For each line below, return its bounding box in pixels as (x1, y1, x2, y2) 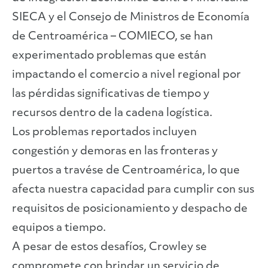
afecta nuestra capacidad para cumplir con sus (12, 184, 254, 196)
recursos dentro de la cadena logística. (12, 108, 212, 119)
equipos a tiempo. (12, 223, 106, 234)
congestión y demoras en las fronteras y (12, 146, 218, 157)
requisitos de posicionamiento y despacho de (12, 203, 248, 215)
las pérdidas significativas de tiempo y (12, 89, 209, 100)
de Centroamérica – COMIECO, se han (12, 31, 213, 42)
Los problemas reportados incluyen (12, 127, 197, 138)
